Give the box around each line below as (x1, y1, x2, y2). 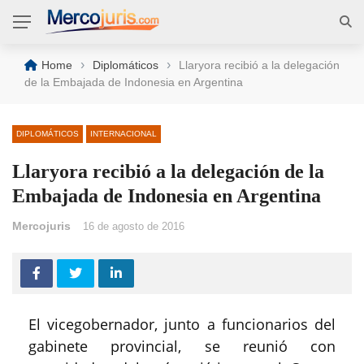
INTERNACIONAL (90, 129, 157, 138)
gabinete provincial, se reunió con (28, 336, 336, 356)
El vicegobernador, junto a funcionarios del (28, 314, 336, 334)
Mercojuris (12, 219, 71, 232)
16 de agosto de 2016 (83, 220, 184, 232)
